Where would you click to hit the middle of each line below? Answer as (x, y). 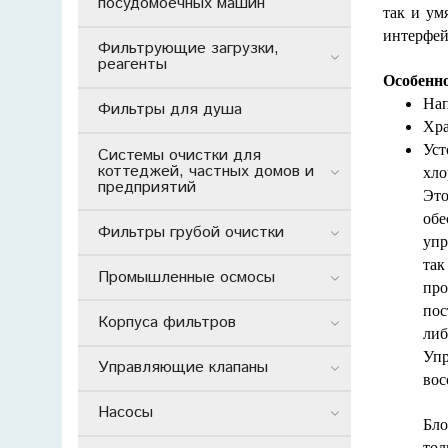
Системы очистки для (179, 155)
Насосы (125, 413)
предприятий (147, 187)
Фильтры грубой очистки (191, 232)
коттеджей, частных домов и (206, 171)
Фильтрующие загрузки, (188, 49)
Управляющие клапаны (183, 368)
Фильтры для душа (170, 110)
